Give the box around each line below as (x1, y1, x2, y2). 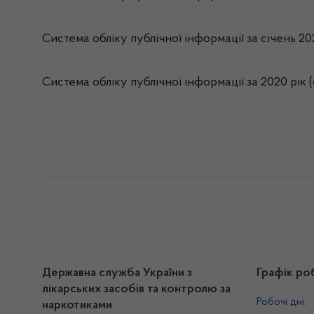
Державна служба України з (42, 267, 192, 280)
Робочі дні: (257, 296, 306, 308)
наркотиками (42, 299, 112, 312)
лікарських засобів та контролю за (42, 283, 231, 296)
